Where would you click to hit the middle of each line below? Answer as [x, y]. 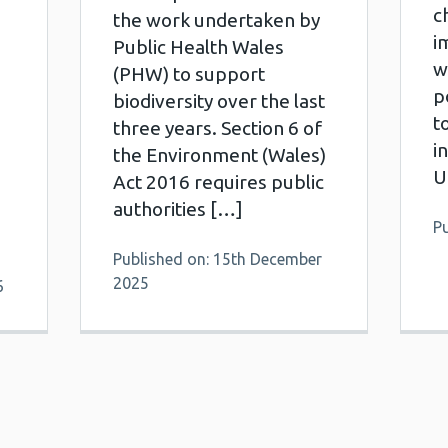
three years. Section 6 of [217, 128]
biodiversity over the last [218, 101]
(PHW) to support [188, 74]
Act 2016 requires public [218, 182]
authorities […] [177, 209]
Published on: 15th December [217, 259]
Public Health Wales [198, 47]
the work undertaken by [216, 20]
